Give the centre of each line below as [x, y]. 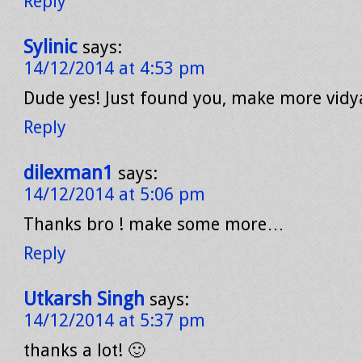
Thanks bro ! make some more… [154, 224]
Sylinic [51, 47]
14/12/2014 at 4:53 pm [114, 68]
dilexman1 [68, 173]
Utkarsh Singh [84, 299]
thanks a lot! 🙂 [84, 350]
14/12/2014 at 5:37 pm [114, 320]
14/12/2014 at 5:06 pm [114, 194]
